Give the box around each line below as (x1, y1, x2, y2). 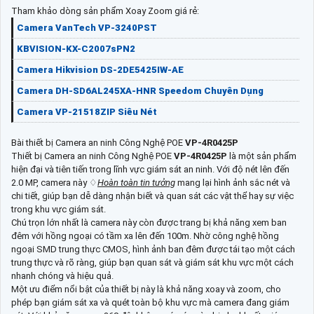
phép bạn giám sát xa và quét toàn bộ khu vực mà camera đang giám (11, 296, 289, 308)
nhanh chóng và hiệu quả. (11, 270, 114, 281)
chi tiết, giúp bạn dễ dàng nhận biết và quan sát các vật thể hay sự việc (11, 190, 294, 201)
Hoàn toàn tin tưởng (97, 177, 175, 188)
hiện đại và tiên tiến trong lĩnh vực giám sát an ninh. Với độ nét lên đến (11, 163, 289, 175)
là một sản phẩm (229, 150, 296, 161)
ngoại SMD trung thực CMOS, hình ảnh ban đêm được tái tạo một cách (11, 243, 295, 254)
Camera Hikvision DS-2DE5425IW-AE (17, 64, 184, 75)
